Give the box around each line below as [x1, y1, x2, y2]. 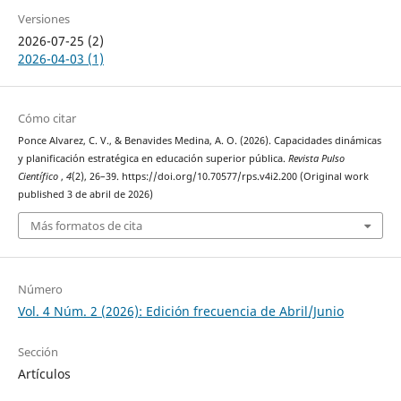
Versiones [17, 10, 70, 27]
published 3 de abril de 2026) [17, 187, 153, 200]
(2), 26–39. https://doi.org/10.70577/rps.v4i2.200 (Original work [71, 169, 369, 183]
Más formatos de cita [30, 218, 142, 235]
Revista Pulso [287, 151, 345, 165]
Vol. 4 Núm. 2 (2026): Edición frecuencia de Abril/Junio [17, 303, 344, 320]
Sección [17, 344, 58, 361]
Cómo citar [17, 109, 76, 126]
